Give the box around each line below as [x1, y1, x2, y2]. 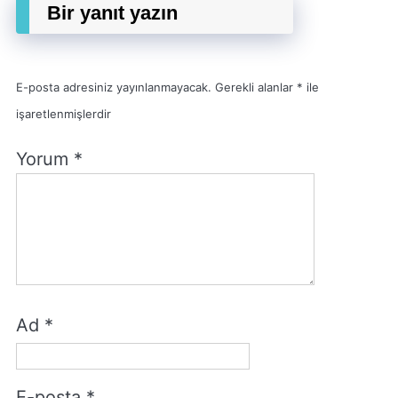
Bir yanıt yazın [47, 2, 178, 24]
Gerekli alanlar [215, 80, 297, 94]
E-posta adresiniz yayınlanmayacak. [16, 80, 211, 94]
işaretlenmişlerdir [16, 107, 111, 121]
